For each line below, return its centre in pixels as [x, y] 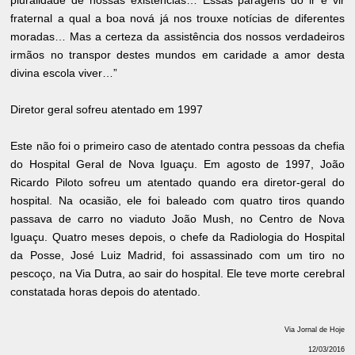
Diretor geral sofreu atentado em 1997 [107, 109]
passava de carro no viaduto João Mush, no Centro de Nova [177, 218]
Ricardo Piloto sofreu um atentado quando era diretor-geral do [177, 182]
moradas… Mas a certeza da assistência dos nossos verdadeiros [177, 36]
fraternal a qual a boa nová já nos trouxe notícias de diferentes [177, 18]
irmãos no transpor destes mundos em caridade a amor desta [177, 54]
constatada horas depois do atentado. [106, 291]
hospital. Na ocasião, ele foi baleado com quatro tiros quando [177, 200]
